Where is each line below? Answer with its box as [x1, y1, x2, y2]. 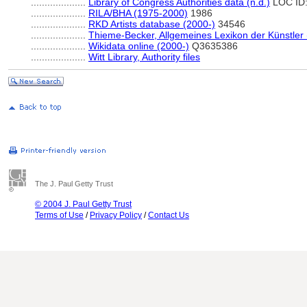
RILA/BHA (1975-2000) [88, 8, 188, 19]
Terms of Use [35, 210, 84, 220]
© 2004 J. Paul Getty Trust [35, 199, 132, 209]
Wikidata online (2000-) [88, 40, 189, 51]
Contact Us [148, 210, 189, 220]
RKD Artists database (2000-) [88, 19, 215, 29]
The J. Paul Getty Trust [35, 180, 113, 188]
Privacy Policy [90, 210, 142, 220]
